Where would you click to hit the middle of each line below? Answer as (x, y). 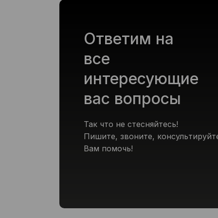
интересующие (141, 79)
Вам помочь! (108, 149)
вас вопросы (132, 99)
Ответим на (129, 39)
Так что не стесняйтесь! (131, 124)
